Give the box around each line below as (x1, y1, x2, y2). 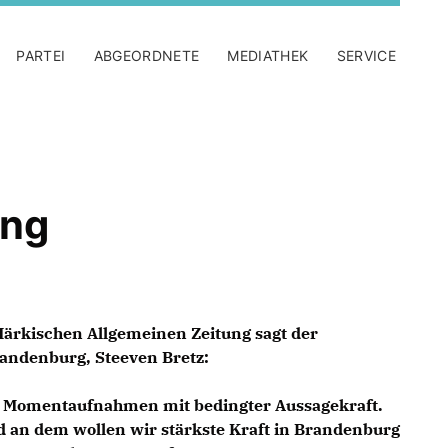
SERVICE (336, 47, 396, 64)
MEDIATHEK (227, 47, 309, 64)
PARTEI (16, 47, 66, 64)
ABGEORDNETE (93, 47, 200, 64)
